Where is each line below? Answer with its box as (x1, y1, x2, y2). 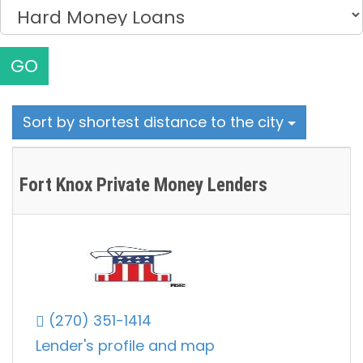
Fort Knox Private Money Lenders (19, 174, 267, 197)
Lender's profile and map (36, 335, 215, 357)
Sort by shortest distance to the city (23, 112, 288, 133)
